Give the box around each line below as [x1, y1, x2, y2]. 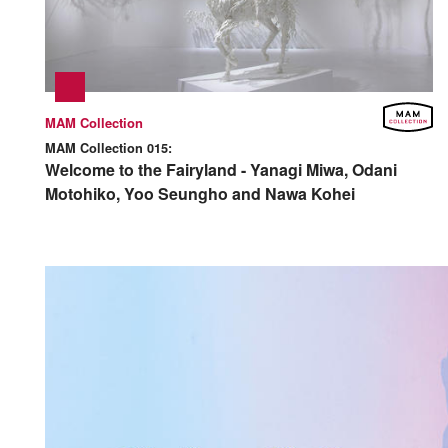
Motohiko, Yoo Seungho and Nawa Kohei [45, 181, 355, 205]
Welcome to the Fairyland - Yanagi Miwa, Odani [45, 157, 397, 181]
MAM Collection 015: [45, 138, 172, 157]
